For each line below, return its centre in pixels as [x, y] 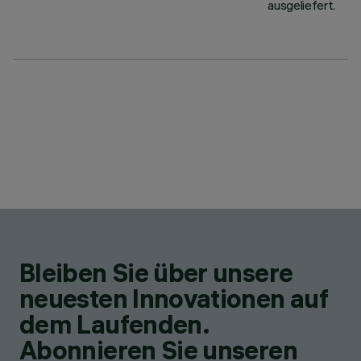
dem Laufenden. [114, 324]
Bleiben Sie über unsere [156, 273]
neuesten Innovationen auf [174, 299]
